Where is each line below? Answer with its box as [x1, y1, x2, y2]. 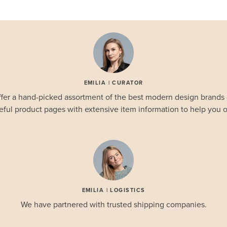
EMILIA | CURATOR [84, 80, 143, 87]
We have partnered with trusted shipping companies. [20, 200, 207, 210]
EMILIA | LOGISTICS [82, 187, 145, 194]
